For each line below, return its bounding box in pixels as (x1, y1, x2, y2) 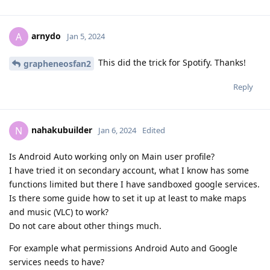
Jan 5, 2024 (67, 30, 105, 42)
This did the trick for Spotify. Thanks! (96, 57, 246, 69)
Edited (142, 124, 165, 136)
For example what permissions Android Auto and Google (9, 242, 237, 254)
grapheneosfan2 (24, 57, 91, 69)
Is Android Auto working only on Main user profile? (9, 150, 215, 162)
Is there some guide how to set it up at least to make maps (9, 192, 246, 204)
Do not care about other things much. (9, 219, 162, 231)
